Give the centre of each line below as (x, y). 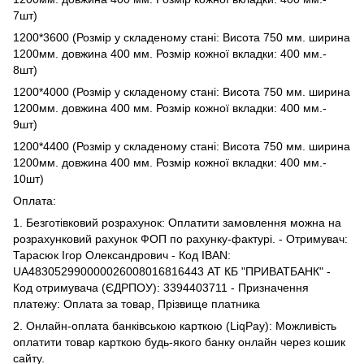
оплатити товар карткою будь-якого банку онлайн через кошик (179, 342)
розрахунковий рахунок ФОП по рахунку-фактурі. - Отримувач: (180, 238)
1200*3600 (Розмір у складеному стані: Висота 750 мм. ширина (182, 37)
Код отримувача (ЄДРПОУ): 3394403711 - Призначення (161, 287)
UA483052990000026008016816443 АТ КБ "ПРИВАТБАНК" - (172, 271)
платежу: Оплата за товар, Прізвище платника (136, 303)
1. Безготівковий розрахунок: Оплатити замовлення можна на (177, 222)
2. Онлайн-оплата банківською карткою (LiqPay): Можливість (175, 325)
